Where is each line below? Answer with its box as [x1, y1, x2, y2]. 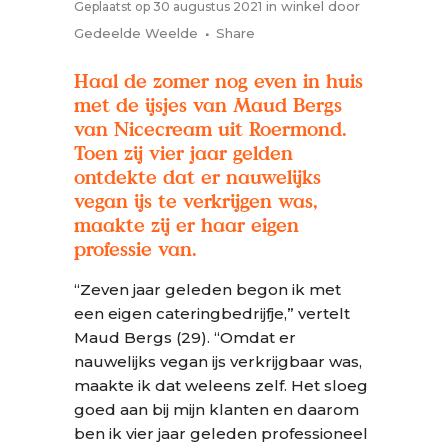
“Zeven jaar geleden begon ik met [74, 280, 341, 299]
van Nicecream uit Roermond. [74, 115, 347, 143]
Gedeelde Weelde [74, 25, 198, 41]
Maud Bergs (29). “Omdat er [74, 328, 296, 347]
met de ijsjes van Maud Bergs [74, 91, 342, 119]
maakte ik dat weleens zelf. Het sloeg [74, 376, 368, 395]
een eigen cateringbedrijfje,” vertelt [74, 304, 350, 323]
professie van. [74, 235, 197, 263]
